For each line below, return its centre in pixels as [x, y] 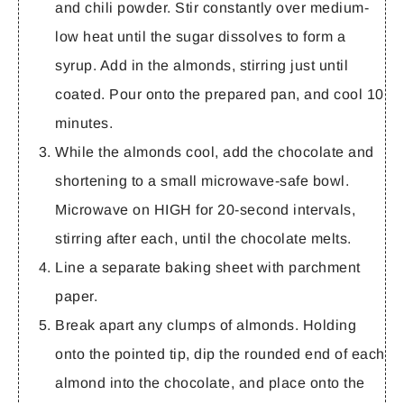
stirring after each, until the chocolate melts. [203, 238]
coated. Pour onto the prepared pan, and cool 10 [220, 94]
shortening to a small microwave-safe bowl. [202, 180]
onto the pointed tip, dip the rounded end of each [220, 353]
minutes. [84, 123]
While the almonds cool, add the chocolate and [215, 151]
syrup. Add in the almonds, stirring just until [202, 65]
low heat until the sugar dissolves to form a [200, 36]
